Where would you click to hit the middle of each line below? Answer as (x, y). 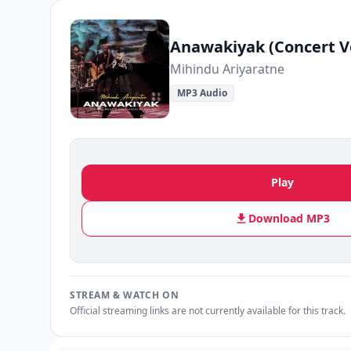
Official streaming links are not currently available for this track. (208, 311)
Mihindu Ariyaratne (227, 69)
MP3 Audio (202, 93)
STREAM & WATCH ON (125, 295)
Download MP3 (289, 218)
